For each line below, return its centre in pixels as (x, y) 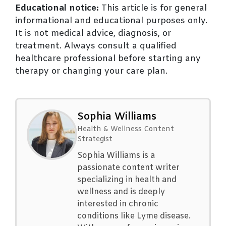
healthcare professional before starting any (108, 59)
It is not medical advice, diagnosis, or (93, 34)
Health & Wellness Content (126, 130)
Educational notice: (57, 9)
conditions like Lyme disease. (134, 216)
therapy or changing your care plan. (91, 72)
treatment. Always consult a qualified (96, 46)
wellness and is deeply (121, 192)
